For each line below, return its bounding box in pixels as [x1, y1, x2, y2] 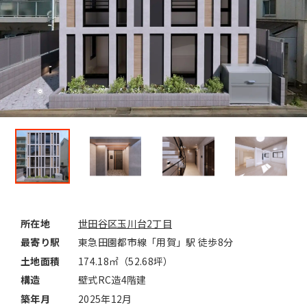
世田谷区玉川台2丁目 [78, 216, 173, 230]
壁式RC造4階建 [78, 273, 147, 287]
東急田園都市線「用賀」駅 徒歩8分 [78, 235, 234, 249]
